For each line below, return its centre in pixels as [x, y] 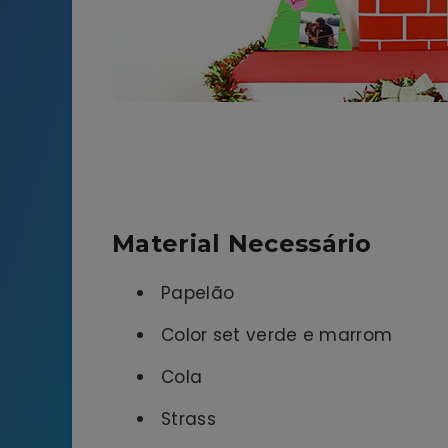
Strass [188, 419]
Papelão [198, 293]
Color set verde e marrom [277, 335]
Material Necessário [242, 243]
